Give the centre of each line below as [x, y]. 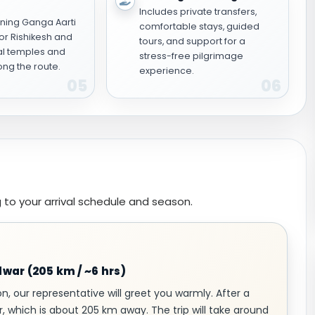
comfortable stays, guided [199, 26]
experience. [166, 71]
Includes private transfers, [198, 12]
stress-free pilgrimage [191, 56]
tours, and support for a [192, 41]
